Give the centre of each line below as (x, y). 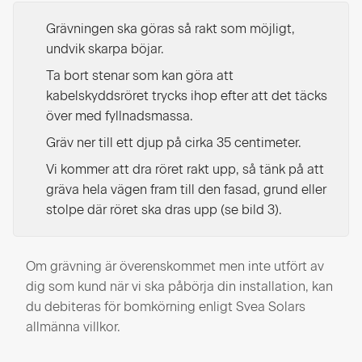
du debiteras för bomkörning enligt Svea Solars (166, 307)
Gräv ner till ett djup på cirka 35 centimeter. (174, 143)
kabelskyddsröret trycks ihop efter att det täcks (187, 96)
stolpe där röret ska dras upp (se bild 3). (164, 210)
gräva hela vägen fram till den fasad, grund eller (186, 190)
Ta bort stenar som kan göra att (140, 76)
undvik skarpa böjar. (105, 49)
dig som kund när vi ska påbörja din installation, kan (179, 287)
